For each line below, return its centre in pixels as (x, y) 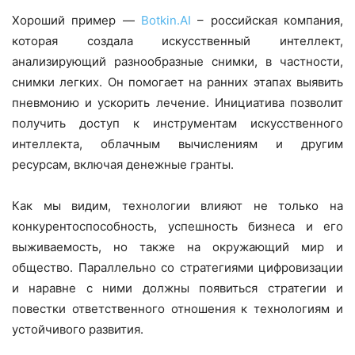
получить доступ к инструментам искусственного (177, 123)
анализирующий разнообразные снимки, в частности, (177, 61)
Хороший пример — (76, 20)
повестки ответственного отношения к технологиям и (177, 308)
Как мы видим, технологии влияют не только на (177, 205)
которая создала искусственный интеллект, (177, 40)
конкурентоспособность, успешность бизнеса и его (177, 226)
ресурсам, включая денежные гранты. (123, 164)
